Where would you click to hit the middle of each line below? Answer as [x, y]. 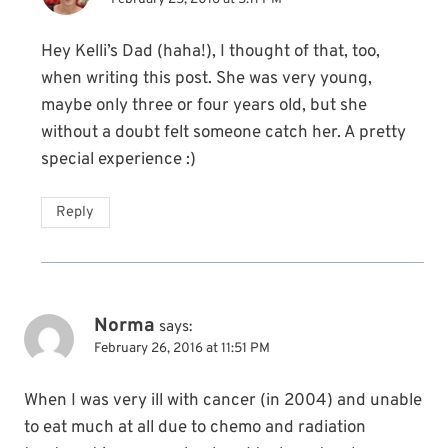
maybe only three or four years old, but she [204, 105]
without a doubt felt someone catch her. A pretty [223, 132]
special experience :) [118, 159]
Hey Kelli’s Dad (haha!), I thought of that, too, [210, 51]
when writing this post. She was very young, [206, 78]
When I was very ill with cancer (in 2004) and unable [223, 400]
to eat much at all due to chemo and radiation [195, 427]
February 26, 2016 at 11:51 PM [182, 348]
